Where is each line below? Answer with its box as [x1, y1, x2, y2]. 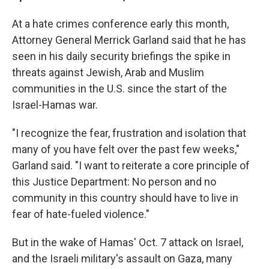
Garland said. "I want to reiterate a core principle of [12, 159, 250, 172]
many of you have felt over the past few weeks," [12, 143, 240, 156]
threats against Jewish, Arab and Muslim [12, 66, 204, 79]
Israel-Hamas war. [12, 98, 98, 111]
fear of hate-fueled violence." [12, 208, 150, 220]
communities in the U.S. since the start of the [12, 82, 227, 95]
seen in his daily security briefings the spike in [12, 50, 231, 62]
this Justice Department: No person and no [12, 175, 216, 188]
